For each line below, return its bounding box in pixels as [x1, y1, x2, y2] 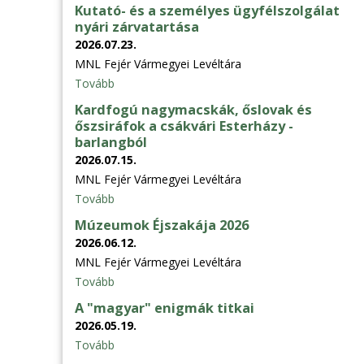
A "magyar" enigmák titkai [75, 298, 254, 317]
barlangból [75, 132, 147, 151]
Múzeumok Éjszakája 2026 [75, 215, 249, 234]
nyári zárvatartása [75, 17, 199, 36]
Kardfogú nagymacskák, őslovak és [75, 100, 312, 119]
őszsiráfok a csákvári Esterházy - [75, 116, 293, 135]
